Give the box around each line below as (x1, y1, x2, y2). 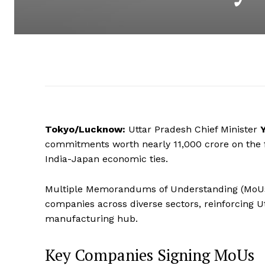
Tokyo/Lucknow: (45, 124, 125, 135)
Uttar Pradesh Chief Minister (125, 124, 260, 135)
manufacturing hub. (45, 213, 138, 225)
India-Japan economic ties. (45, 153, 168, 165)
